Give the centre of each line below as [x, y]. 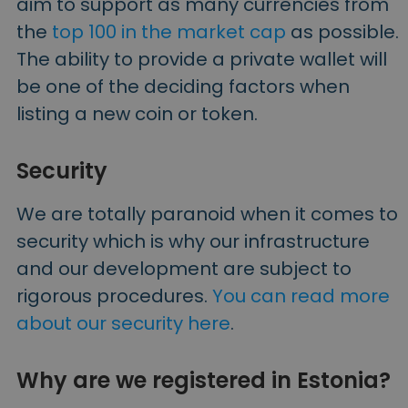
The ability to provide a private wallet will [202, 59]
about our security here [123, 323]
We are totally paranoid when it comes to [207, 214]
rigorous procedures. [114, 296]
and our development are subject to [184, 268]
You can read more [301, 296]
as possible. [342, 31]
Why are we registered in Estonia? [204, 380]
